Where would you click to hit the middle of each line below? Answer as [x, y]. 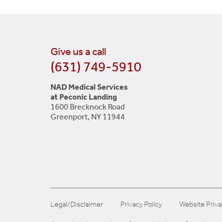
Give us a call [78, 51]
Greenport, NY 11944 [88, 116]
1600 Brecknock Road [88, 107]
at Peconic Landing [84, 97]
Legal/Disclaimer [77, 204]
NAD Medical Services [89, 87]
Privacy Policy [141, 204]
